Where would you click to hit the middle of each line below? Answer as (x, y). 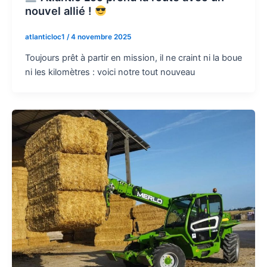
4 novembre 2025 (101, 37)
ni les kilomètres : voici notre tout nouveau (110, 72)
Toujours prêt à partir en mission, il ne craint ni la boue (133, 58)
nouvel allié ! (60, 10)
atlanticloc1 (46, 37)
